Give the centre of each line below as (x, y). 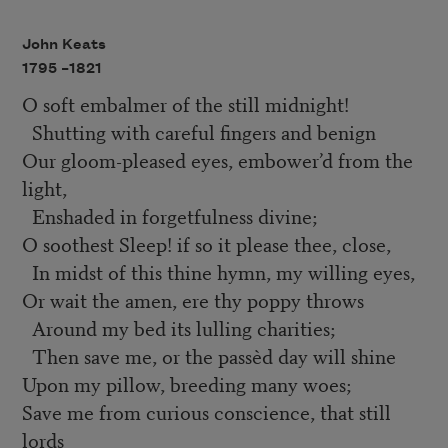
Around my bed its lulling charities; (178, 328)
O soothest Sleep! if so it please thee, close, (206, 244)
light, (44, 188)
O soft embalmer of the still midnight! (185, 104)
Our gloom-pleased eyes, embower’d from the (217, 160)
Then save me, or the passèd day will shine (208, 356)
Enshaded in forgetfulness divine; (169, 216)
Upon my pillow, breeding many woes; (186, 384)
